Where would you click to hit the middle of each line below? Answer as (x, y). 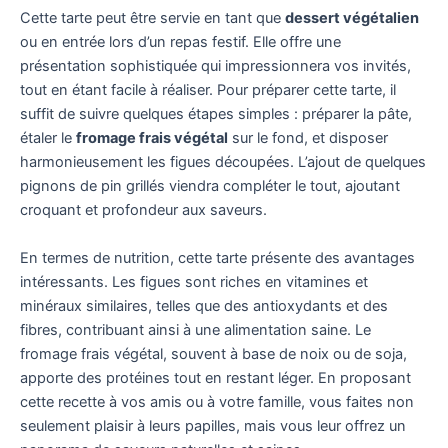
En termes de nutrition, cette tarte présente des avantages (217, 257)
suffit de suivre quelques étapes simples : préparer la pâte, (216, 114)
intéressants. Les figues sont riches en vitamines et (194, 281)
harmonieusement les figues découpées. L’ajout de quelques (223, 162)
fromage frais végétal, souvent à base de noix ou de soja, (213, 353)
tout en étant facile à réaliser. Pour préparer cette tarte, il (208, 90)
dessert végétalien (352, 18)
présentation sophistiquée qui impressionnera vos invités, (215, 66)
